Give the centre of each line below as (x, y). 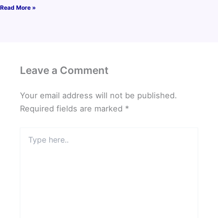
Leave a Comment (64, 71)
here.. (29, 142)
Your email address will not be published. (99, 96)
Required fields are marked (73, 109)
